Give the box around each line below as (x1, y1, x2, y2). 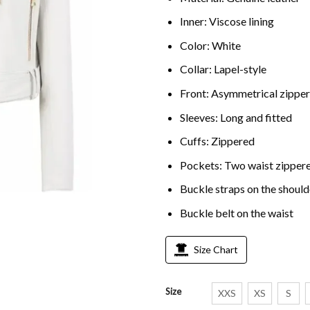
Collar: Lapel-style (179, 62, 266, 76)
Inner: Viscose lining (179, 15, 274, 28)
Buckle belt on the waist (179, 206, 293, 219)
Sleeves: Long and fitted (179, 110, 292, 124)
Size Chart (194, 243, 238, 255)
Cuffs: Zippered (179, 134, 255, 148)
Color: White (179, 38, 241, 52)
